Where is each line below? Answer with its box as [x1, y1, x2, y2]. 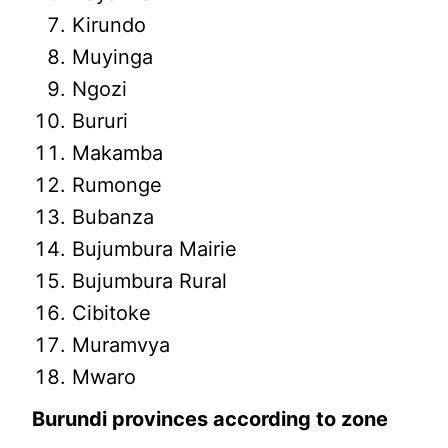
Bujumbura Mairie [72, 237, 238, 262]
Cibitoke [72, 301, 152, 326]
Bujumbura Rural [72, 269, 228, 294]
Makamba [72, 141, 164, 166]
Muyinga [72, 45, 154, 70]
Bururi [72, 109, 129, 134]
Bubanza [72, 205, 155, 230]
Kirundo [72, 13, 147, 38]
